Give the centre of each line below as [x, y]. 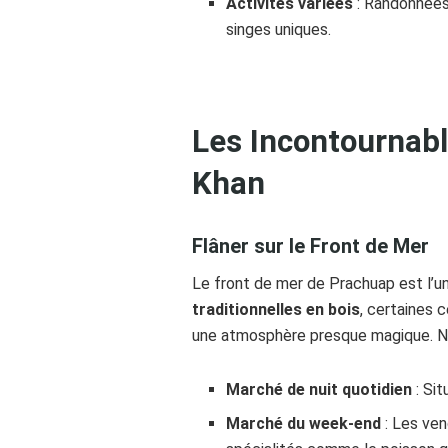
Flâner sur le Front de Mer [310, 246]
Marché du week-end [304, 424]
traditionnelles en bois [276, 310]
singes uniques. [279, 29]
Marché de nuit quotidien [319, 390]
